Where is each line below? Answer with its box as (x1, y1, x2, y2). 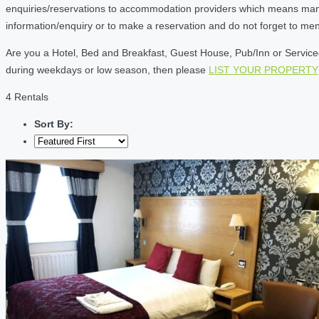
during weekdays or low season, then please (6, 64, 209, 76)
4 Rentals (6, 91, 48, 103)
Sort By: (34, 118, 73, 130)
